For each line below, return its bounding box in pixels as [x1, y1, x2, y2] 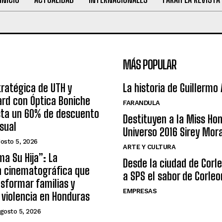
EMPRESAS [123, 187, 157, 195]
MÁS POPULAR [123, 57, 176, 72]
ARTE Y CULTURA [123, 143, 175, 151]
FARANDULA [123, 99, 160, 107]
